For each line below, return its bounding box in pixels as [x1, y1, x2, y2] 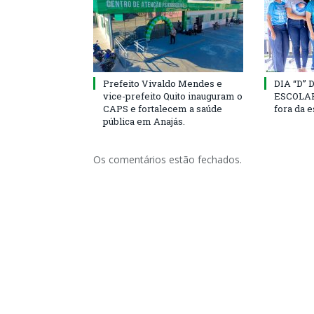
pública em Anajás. [103, 114, 185, 128]
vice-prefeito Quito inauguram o [103, 89, 243, 102]
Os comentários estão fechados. [93, 152, 242, 166]
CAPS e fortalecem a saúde [103, 102, 222, 115]
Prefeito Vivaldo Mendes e [103, 76, 222, 90]
